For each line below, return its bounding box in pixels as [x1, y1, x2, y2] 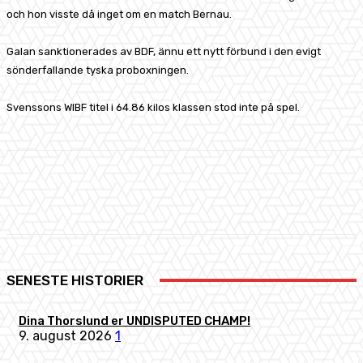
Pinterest [195, 186, 239, 199]
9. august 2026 [19, 327, 112, 344]
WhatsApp [292, 186, 340, 199]
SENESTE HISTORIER [6, 271, 143, 288]
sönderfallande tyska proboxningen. [6, 63, 189, 76]
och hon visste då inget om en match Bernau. [6, 7, 232, 20]
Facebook [40, 186, 84, 199]
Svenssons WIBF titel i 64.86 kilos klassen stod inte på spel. [6, 100, 300, 113]
